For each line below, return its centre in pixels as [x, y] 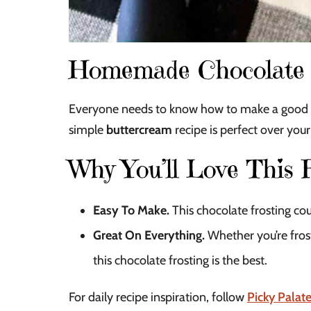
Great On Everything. [149, 235]
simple [87, 129]
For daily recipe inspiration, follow [158, 297]
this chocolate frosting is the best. [180, 260]
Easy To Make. [131, 210]
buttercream [139, 129]
